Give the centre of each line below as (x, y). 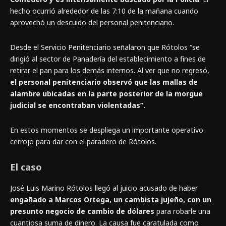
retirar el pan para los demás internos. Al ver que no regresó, (110, 71)
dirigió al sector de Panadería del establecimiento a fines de (108, 59)
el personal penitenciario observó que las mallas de (104, 82)
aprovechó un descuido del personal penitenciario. (92, 23)
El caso (26, 167)
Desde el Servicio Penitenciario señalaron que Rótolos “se (105, 47)
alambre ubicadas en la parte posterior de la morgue (106, 94)
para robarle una (183, 211)
